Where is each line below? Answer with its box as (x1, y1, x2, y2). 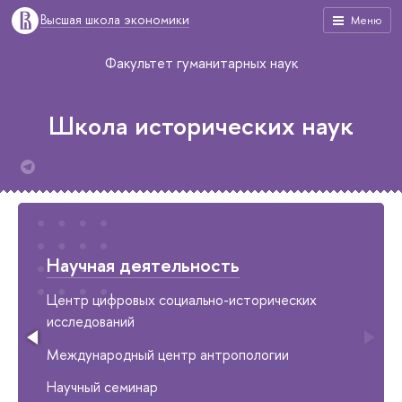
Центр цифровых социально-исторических (47, 289, 317, 310)
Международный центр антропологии (47, 344, 289, 364)
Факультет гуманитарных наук (104, 53, 298, 73)
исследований (47, 310, 135, 331)
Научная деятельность (47, 252, 240, 277)
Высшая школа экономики (40, 11, 189, 28)
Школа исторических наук (48, 109, 354, 143)
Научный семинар (47, 377, 158, 398)
